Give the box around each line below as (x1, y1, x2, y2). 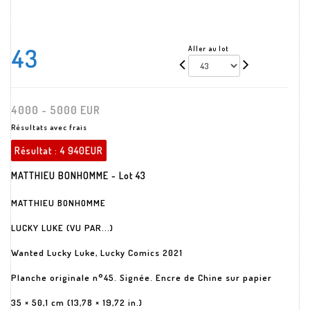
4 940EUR (60, 145, 103, 156)
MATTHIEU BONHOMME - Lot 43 (11, 170, 146, 181)
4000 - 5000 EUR (11, 103, 100, 117)
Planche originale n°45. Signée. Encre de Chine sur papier (11, 272, 272, 283)
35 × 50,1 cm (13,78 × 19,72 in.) (11, 297, 143, 308)
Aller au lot (188, 44, 230, 53)
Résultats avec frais (11, 122, 87, 132)
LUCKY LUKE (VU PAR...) (11, 222, 113, 233)
